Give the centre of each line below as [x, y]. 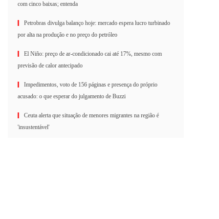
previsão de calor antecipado [50, 66]
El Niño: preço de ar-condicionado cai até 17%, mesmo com [93, 54]
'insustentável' [33, 127]
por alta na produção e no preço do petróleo [67, 35]
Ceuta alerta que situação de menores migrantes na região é [91, 115]
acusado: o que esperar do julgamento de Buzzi [72, 96]
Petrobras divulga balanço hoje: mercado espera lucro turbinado [97, 23]
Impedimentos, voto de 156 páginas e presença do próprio [91, 85]
